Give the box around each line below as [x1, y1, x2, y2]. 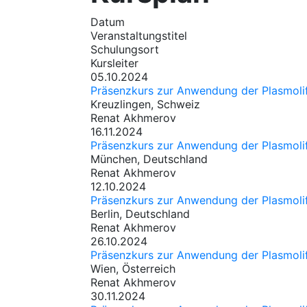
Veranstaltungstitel [90, 28, 187, 42]
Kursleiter [90, 56, 138, 70]
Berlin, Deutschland [90, 206, 190, 221]
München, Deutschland [90, 151, 208, 166]
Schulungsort [90, 42, 159, 56]
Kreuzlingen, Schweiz [90, 97, 200, 111]
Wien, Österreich [90, 261, 175, 275]
